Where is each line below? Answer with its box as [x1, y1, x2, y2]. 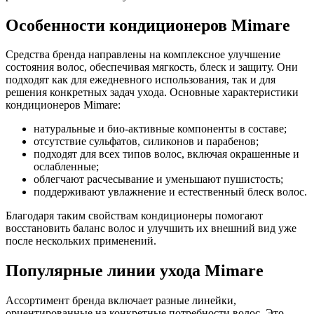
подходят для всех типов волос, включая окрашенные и [34, 148, 299, 161]
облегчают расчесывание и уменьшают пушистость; [34, 173, 283, 186]
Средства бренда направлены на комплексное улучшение [6, 48, 280, 61]
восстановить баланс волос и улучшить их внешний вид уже [6, 222, 296, 235]
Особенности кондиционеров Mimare [6, 15, 290, 34]
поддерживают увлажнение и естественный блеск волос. [34, 186, 307, 198]
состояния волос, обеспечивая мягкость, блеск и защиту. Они [6, 61, 298, 74]
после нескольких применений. [6, 235, 156, 247]
